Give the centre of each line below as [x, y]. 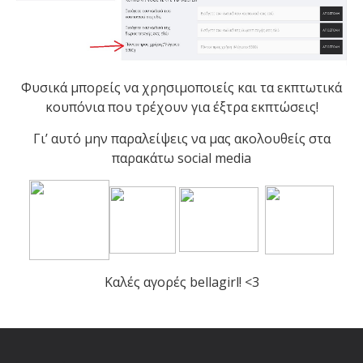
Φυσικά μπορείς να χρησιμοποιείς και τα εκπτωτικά [181, 87]
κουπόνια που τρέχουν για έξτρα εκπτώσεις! [181, 107]
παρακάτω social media [181, 158]
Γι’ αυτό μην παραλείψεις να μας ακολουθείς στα [181, 138]
